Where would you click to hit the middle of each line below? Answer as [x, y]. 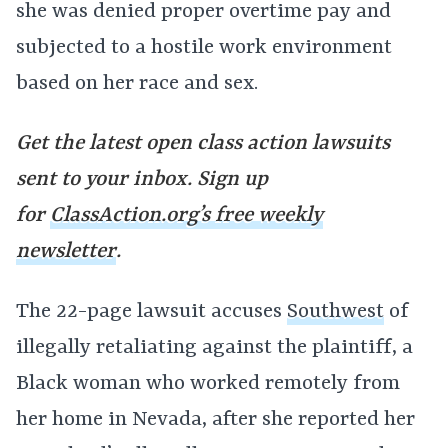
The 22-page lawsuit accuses [151, 312]
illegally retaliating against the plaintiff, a [214, 348]
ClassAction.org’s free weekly [186, 216]
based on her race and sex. [137, 84]
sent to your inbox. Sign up [142, 180]
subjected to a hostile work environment [204, 48]
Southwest [335, 312]
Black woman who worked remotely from [208, 384]
